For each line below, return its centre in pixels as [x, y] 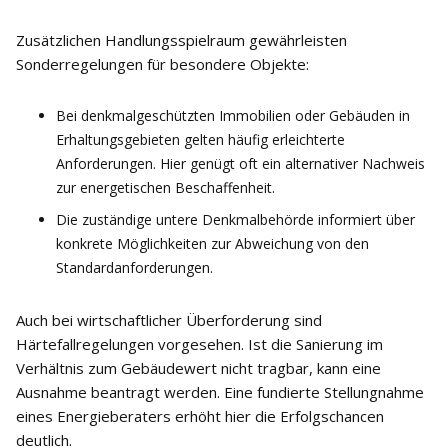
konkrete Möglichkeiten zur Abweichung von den [212, 243]
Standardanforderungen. [134, 267]
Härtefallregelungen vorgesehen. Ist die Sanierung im [199, 344]
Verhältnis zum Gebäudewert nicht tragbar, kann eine [198, 368]
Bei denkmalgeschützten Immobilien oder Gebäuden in [233, 115]
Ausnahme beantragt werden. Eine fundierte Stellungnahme [220, 392]
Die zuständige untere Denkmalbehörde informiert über [235, 219]
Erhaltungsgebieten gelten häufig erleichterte [200, 139]
